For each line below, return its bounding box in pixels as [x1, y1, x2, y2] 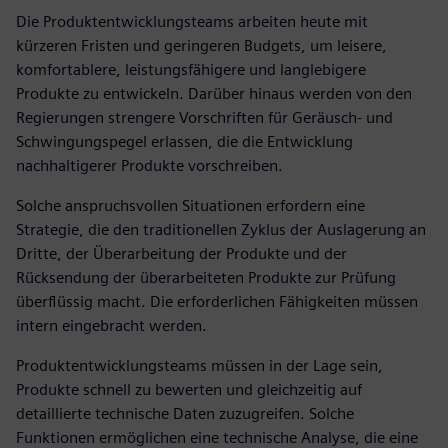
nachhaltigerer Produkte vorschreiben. [16, 155, 283, 175]
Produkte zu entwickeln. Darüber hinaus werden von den [16, 83, 412, 103]
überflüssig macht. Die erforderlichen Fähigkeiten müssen [16, 291, 418, 311]
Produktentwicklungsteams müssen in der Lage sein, [16, 355, 383, 375]
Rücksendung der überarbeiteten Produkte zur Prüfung [16, 267, 396, 287]
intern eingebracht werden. [16, 315, 207, 335]
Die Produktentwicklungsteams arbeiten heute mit [16, 11, 368, 31]
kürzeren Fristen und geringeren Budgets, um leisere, [16, 35, 387, 55]
